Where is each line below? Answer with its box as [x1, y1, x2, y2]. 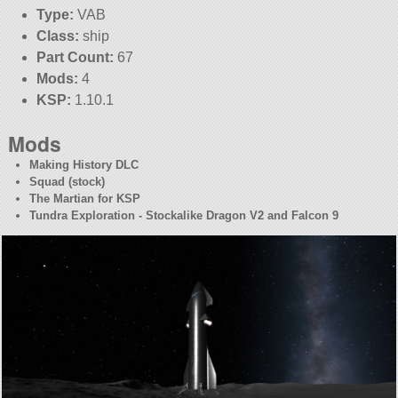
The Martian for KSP [29, 191, 141, 205]
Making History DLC [29, 157, 139, 171]
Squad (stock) [29, 174, 106, 188]
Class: [36, 28, 79, 44]
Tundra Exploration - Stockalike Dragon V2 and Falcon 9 [29, 208, 339, 222]
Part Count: [36, 50, 114, 66]
